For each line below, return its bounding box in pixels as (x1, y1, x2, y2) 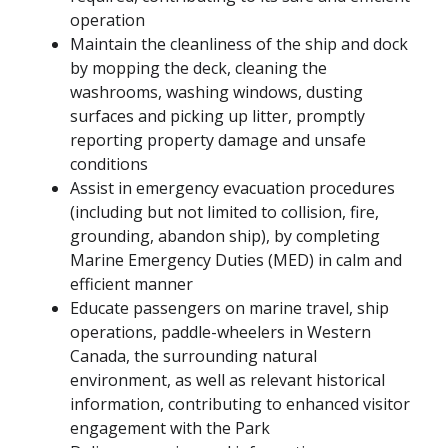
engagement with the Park (70, 417, 274, 440)
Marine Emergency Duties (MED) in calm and (70, 249, 402, 272)
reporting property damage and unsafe (70, 129, 366, 152)
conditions (70, 153, 152, 176)
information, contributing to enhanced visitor (70, 393, 410, 416)
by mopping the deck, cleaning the (70, 57, 327, 80)
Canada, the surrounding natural (70, 345, 317, 368)
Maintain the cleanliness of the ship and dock (70, 33, 408, 56)
